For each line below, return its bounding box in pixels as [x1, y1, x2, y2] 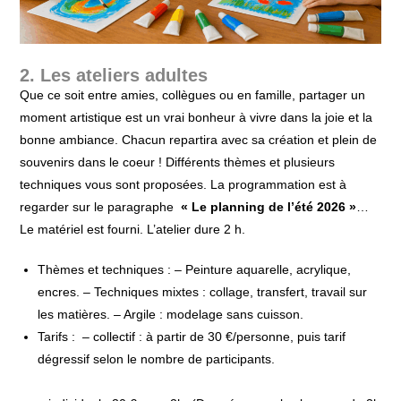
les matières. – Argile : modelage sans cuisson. [38, 306, 304, 321]
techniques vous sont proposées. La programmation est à [20, 176, 347, 192]
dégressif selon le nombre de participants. [38, 351, 380, 366]
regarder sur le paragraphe [20, 199, 182, 214]
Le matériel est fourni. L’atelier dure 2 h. [20, 221, 246, 236]
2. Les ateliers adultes [20, 64, 209, 85]
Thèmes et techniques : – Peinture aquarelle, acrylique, [38, 261, 352, 277]
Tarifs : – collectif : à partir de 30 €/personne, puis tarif [38, 328, 346, 344]
